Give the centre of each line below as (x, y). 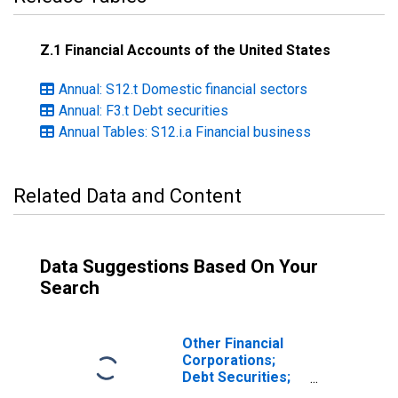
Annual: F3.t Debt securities (143, 111)
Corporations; (229, 360)
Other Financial (233, 343)
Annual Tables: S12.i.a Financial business (185, 132)
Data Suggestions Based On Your (179, 267)
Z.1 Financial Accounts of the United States (185, 50)
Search (70, 288)
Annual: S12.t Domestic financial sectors (183, 89)
